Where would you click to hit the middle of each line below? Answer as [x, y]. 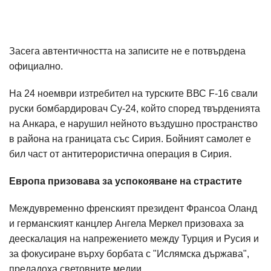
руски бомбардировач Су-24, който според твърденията [135, 109]
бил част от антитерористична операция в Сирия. [120, 154]
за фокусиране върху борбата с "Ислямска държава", [129, 254]
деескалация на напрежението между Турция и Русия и [134, 239]
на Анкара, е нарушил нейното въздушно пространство [133, 124]
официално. [36, 67]
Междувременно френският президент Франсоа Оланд [133, 209]
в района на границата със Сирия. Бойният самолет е [130, 139]
